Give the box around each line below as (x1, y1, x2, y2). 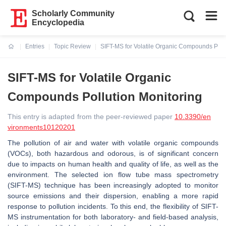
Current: (8, 49, 32, 56)
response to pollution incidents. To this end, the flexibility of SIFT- (8, 202, 218, 210)
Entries (25, 43, 44, 50)
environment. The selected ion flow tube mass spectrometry (8, 171, 218, 179)
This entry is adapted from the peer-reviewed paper (8, 112, 175, 121)
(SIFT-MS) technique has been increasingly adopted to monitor (8, 181, 218, 189)
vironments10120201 (8, 123, 75, 131)
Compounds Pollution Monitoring (8, 90, 202, 103)
